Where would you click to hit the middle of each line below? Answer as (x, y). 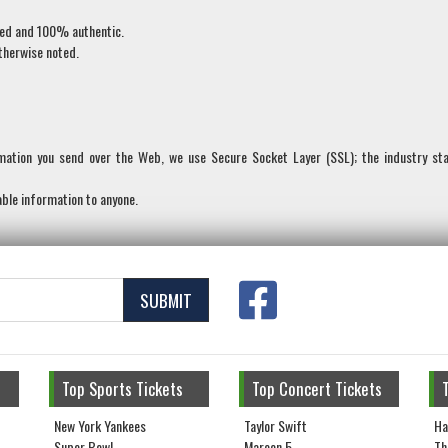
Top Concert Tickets (317, 389)
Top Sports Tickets (122, 389)
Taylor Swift (275, 426)
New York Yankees (100, 426)
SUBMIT (166, 300)
